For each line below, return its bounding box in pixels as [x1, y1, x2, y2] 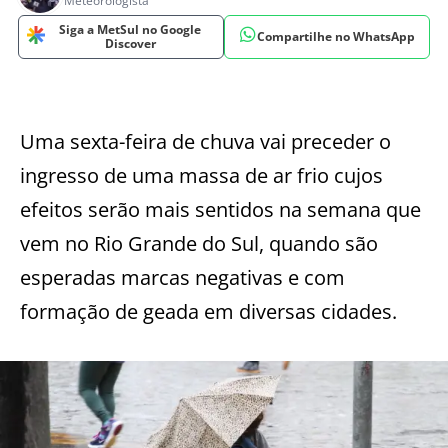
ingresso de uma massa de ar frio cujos [20, 162, 383, 189]
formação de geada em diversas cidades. [20, 298, 397, 325]
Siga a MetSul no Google [59, 21, 201, 38]
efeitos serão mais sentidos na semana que [20, 196, 421, 223]
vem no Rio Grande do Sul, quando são [20, 230, 378, 257]
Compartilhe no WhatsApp [257, 28, 415, 45]
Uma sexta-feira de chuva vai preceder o [20, 128, 391, 155]
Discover [104, 35, 156, 52]
